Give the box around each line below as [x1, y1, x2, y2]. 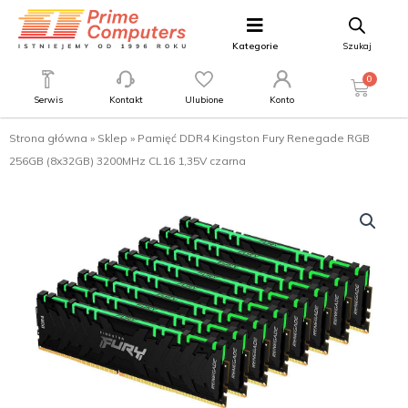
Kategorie [232, 39, 278, 52]
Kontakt [108, 94, 143, 107]
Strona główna [9, 130, 87, 145]
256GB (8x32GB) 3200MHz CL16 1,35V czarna [9, 153, 246, 168]
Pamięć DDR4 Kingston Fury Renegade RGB [138, 130, 370, 145]
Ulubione [184, 94, 223, 107]
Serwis [33, 94, 63, 107]
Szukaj [342, 39, 372, 52]
